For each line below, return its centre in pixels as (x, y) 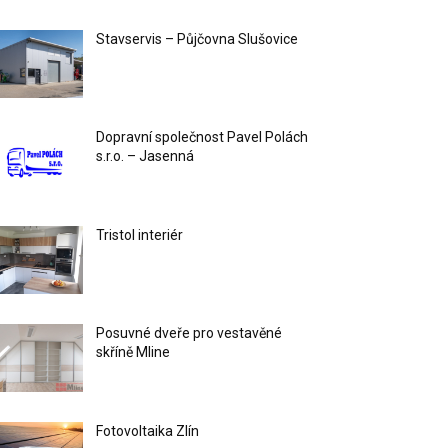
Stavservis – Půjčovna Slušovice (197, 39)
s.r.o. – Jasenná (145, 156)
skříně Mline (133, 352)
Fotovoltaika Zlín (148, 431)
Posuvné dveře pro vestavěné (189, 333)
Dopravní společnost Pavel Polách (202, 137)
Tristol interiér (140, 235)
